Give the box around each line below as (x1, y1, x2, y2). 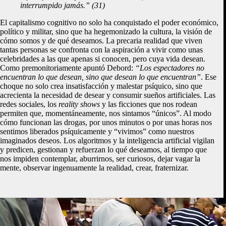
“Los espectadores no (135, 63, 204, 72)
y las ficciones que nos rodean (100, 99, 197, 108)
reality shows (59, 99, 100, 108)
